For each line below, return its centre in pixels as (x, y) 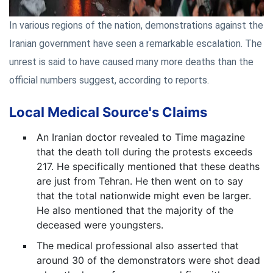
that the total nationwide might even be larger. (144, 195)
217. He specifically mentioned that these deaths (148, 166)
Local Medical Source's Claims (108, 112)
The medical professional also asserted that (138, 245)
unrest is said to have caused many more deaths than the (131, 62)
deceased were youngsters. (100, 225)
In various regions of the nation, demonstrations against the (136, 25)
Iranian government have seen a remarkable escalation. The (136, 43)
